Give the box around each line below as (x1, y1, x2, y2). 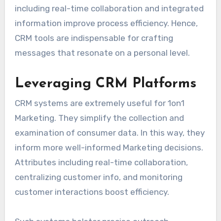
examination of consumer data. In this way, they (14, 128, 205, 138)
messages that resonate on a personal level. (14, 47, 190, 58)
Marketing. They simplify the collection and (14, 113, 184, 123)
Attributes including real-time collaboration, (14, 157, 188, 168)
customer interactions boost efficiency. (14, 187, 169, 197)
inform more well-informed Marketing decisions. (14, 143, 203, 153)
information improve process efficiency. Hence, (14, 18, 198, 28)
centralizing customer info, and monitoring (14, 172, 183, 183)
